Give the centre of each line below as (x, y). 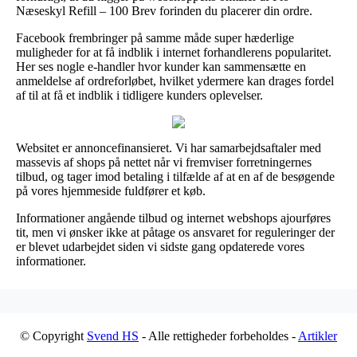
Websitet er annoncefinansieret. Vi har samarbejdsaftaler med (169, 147)
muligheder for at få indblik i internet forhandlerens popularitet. (174, 52)
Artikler (318, 335)
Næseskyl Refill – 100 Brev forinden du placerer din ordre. (164, 10)
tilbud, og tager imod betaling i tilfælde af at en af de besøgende (175, 176)
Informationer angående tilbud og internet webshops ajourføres (173, 218)
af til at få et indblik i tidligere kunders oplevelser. (139, 95)
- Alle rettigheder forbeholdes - (218, 335)
